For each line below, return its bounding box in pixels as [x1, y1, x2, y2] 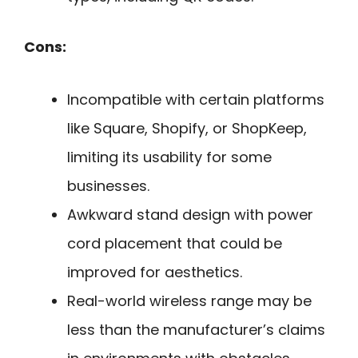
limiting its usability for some [67, 147, 272, 168]
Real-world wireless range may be [67, 291, 312, 312]
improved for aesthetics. [67, 262, 242, 283]
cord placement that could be [67, 233, 282, 254]
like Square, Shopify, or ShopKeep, [67, 118, 307, 139]
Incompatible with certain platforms [67, 89, 324, 110]
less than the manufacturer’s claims [67, 320, 325, 340]
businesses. [67, 176, 149, 197]
